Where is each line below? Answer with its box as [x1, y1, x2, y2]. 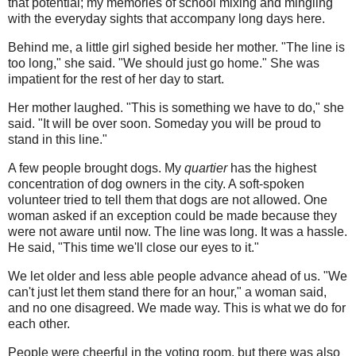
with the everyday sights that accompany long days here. [8, 12, 325, 26]
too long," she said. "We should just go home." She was [8, 56, 319, 71]
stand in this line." [8, 133, 107, 147]
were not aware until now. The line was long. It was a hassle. [8, 224, 347, 238]
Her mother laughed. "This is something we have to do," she [8, 101, 344, 115]
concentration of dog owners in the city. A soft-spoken [8, 176, 304, 191]
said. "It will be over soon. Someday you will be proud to [8, 117, 321, 131]
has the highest [227, 161, 316, 175]
